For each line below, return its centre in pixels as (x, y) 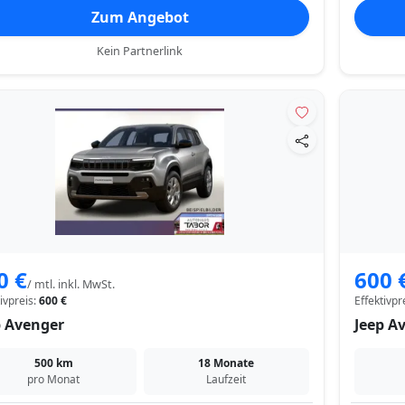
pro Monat (54, 380)
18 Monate (226, 363)
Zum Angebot (140, 18)
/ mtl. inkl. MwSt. (71, 285)
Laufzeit (226, 380)
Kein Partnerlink (140, 52)
